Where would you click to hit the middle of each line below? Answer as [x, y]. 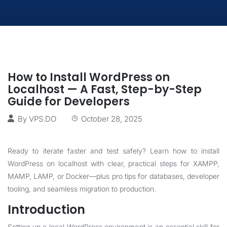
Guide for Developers [69, 102]
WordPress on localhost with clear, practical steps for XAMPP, [113, 163]
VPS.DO [43, 119]
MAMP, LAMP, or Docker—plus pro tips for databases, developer [113, 176]
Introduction [46, 210]
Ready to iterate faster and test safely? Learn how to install [113, 151]
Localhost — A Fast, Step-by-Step [105, 89]
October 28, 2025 [112, 119]
